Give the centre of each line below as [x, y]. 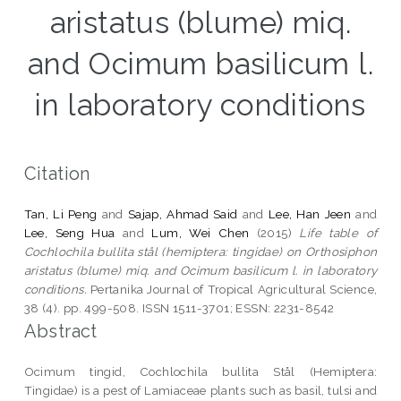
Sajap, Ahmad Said [183, 213]
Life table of [338, 232]
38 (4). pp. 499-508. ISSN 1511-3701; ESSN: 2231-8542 [179, 307]
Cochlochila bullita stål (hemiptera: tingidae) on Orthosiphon [200, 251]
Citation [57, 173]
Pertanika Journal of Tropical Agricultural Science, [232, 289]
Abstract [60, 331]
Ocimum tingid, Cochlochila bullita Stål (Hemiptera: [200, 371]
